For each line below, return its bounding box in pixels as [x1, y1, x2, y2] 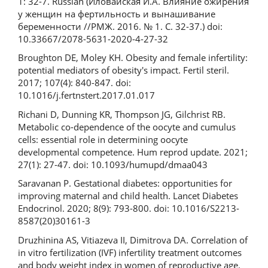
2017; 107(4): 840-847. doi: [18, 77, 131, 89]
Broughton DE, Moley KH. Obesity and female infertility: [18, 51, 248, 63]
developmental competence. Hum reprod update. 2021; [18, 145, 248, 158]
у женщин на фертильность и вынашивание [18, 7, 215, 20]
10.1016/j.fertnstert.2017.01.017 [18, 89, 155, 101]
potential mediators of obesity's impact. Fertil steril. [18, 64, 229, 76]
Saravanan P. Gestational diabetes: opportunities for [18, 177, 232, 189]
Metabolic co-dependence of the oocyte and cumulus [18, 120, 236, 133]
